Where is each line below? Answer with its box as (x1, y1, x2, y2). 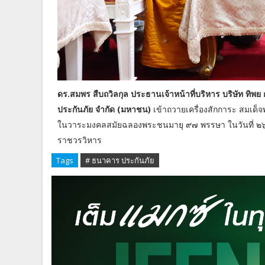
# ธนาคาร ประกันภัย (85, 155, 154, 166)
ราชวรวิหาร (57, 134, 102, 146)
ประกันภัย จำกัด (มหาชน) (57, 104, 151, 115)
